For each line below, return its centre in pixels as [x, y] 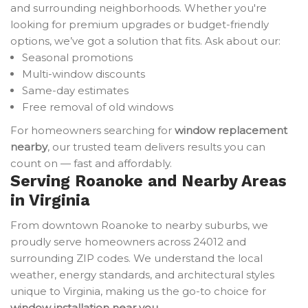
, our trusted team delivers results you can [156, 147]
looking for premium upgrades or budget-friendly [140, 24]
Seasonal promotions [77, 57]
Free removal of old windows [98, 107]
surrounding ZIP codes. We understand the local [136, 258]
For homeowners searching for [92, 130]
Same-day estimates [75, 90]
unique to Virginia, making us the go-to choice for [138, 291]
